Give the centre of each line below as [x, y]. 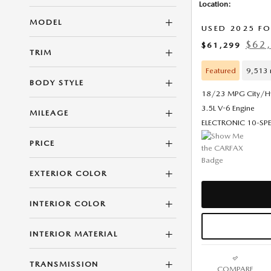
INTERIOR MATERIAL [74, 234]
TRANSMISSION [64, 264]
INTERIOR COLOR [68, 204]
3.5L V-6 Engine [228, 108]
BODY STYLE [57, 83]
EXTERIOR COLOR [69, 173]
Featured [220, 70]
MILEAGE [49, 113]
